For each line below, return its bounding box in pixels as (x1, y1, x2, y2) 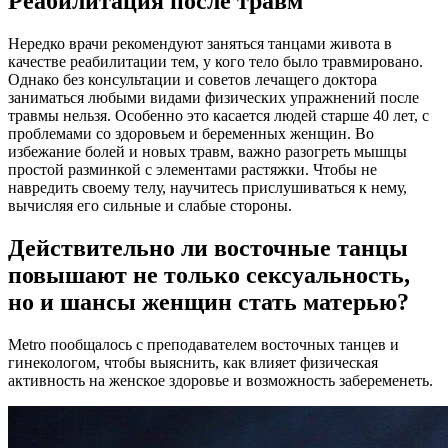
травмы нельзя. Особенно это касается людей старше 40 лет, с (8, 107, 429, 124)
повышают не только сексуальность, (8, 261, 410, 288)
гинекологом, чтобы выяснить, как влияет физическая (8, 353, 378, 371)
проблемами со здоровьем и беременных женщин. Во (8, 125, 374, 142)
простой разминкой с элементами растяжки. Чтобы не (8, 161, 377, 178)
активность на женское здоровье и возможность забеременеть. (8, 371, 433, 389)
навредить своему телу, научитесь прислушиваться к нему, (8, 179, 407, 196)
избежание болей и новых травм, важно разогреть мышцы (8, 143, 407, 160)
